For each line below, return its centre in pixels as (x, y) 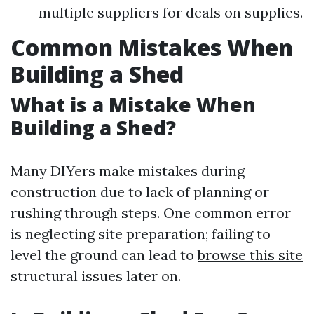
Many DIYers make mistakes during (128, 171)
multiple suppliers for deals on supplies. (171, 12)
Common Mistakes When (152, 47)
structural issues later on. (96, 276)
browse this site (250, 255)
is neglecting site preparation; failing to (141, 234)
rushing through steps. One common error (151, 213)
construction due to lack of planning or (140, 192)
